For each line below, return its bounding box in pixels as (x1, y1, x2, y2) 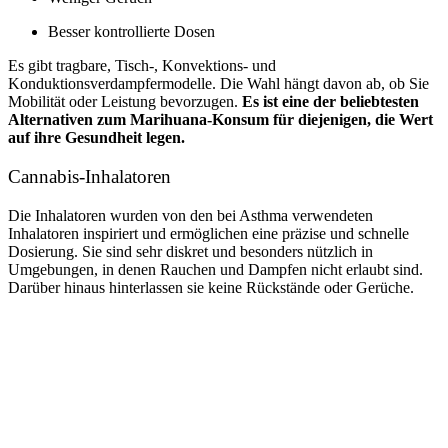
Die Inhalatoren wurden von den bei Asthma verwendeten (8, 206, 373, 224)
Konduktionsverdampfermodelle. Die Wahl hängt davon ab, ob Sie (8, 75, 429, 93)
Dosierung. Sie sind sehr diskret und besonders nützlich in (8, 242, 373, 260)
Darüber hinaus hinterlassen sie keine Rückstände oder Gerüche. (8, 278, 414, 296)
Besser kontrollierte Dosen (48, 23, 215, 41)
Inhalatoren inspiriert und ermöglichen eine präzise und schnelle (8, 224, 409, 242)
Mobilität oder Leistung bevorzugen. (8, 93, 242, 111)
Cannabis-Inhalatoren (8, 166, 171, 188)
